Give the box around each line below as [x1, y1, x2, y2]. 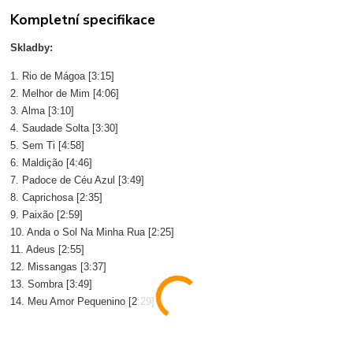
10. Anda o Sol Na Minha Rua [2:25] [10, 226, 175, 239]
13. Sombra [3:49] [10, 278, 93, 291]
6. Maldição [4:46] [10, 157, 93, 169]
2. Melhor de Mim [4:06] [10, 87, 120, 100]
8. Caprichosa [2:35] [10, 191, 103, 204]
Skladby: [10, 42, 54, 54]
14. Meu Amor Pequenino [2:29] [10, 295, 155, 308]
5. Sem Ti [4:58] [10, 139, 85, 152]
